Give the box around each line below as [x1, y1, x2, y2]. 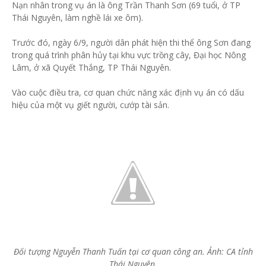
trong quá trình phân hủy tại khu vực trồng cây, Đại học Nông [12, 49, 246, 61]
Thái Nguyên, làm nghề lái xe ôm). [12, 12, 143, 23]
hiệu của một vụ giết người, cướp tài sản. [12, 99, 169, 110]
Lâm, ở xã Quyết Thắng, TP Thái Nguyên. [12, 62, 171, 73]
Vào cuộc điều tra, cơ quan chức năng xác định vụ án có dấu [12, 87, 244, 98]
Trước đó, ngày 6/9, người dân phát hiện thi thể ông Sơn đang [12, 37, 251, 48]
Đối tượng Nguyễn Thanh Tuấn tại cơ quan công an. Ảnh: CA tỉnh [13, 246, 253, 257]
